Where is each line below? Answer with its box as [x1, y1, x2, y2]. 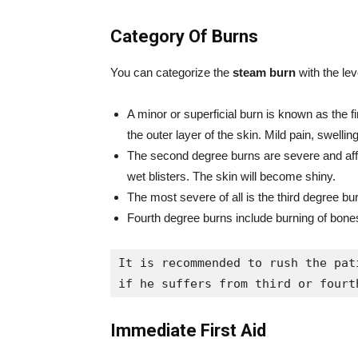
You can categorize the [110, 66, 233, 79]
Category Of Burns [110, 26, 258, 46]
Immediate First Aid [110, 320, 266, 340]
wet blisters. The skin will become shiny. [127, 169, 336, 183]
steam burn [233, 66, 296, 79]
